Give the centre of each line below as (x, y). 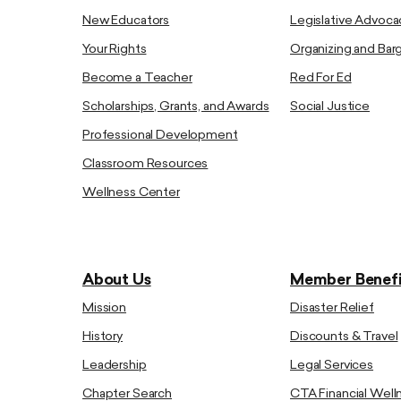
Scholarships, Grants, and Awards (176, 107)
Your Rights (115, 50)
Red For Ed (321, 78)
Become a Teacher (137, 78)
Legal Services (332, 366)
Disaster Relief (332, 308)
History (103, 337)
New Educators (126, 21)
